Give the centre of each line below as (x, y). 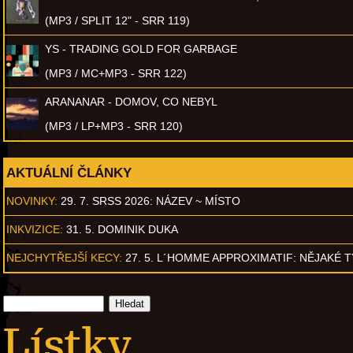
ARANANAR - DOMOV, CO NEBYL (131, 101)
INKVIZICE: (35, 229)
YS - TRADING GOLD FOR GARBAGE (141, 48)
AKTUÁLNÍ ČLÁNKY (69, 172)
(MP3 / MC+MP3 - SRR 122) (116, 73)
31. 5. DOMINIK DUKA (122, 229)
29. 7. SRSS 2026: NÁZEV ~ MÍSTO (150, 201)
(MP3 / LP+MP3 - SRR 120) (114, 126)
